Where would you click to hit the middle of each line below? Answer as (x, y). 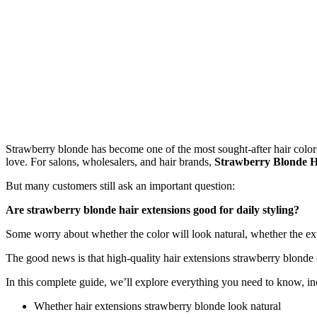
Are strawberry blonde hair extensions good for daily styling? (152, 210)
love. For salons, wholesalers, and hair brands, (110, 162)
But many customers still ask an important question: (120, 186)
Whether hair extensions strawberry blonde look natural (157, 306)
